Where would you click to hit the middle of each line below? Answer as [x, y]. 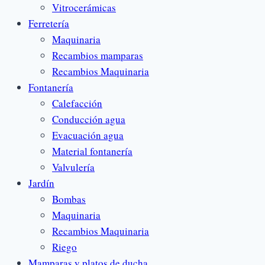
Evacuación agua [88, 135]
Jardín [41, 183]
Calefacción [77, 103]
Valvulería [73, 167]
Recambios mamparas [98, 55]
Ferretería [49, 23]
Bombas [69, 199]
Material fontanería [92, 151]
